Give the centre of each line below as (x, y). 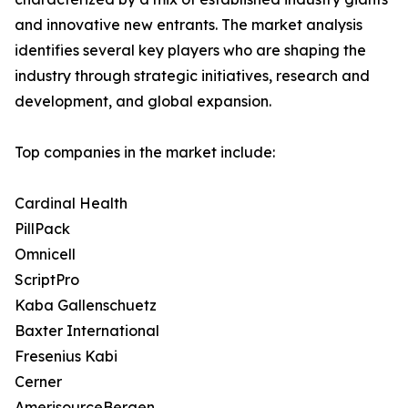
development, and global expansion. (143, 102)
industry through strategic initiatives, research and (192, 76)
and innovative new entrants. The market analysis (189, 25)
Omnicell (45, 255)
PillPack (42, 229)
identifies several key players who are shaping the (190, 51)
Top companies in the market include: (145, 153)
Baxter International (87, 331)
